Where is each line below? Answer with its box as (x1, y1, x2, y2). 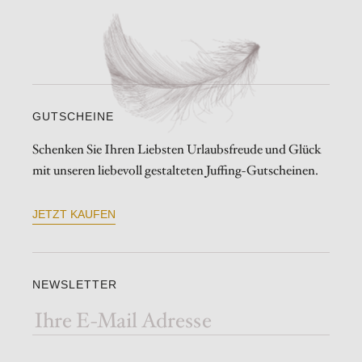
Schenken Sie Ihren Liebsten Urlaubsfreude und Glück (32, 141, 322, 159)
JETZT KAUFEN (32, 208, 116, 221)
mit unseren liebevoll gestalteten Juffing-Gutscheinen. (32, 162, 318, 180)
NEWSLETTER (32, 278, 117, 292)
